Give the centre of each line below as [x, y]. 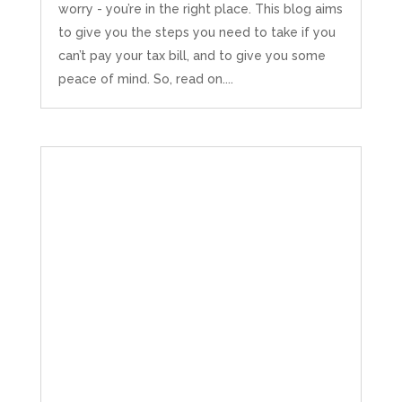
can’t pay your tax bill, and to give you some [192, 56]
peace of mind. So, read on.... [145, 79]
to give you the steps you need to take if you [197, 33]
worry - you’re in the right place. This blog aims [200, 9]
